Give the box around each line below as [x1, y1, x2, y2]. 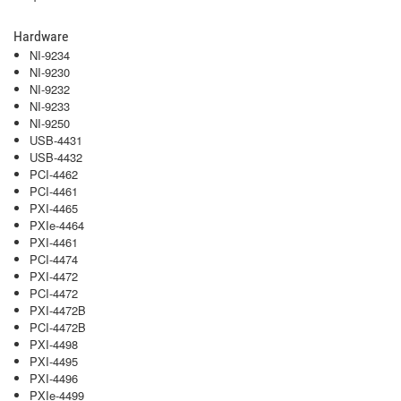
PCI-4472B [30, 319, 86, 336]
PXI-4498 [30, 336, 78, 353]
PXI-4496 [30, 370, 78, 387]
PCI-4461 [30, 183, 78, 200]
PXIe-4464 [30, 217, 84, 234]
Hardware [13, 28, 69, 45]
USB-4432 [30, 149, 82, 166]
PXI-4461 [30, 234, 78, 251]
